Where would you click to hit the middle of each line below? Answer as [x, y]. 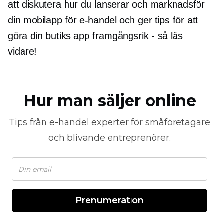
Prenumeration [109, 200]
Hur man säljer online [109, 100]
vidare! [22, 51]
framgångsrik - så [130, 36]
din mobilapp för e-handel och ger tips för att [103, 20]
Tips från [29, 122]
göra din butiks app [50, 36]
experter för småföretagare [150, 122]
